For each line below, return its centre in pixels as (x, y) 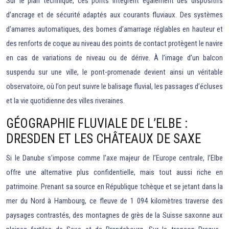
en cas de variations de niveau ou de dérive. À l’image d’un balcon (114, 58)
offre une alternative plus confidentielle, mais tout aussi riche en (114, 173)
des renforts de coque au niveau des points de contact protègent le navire (114, 44)
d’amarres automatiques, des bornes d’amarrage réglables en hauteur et (114, 29)
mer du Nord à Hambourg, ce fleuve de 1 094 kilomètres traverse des (114, 201)
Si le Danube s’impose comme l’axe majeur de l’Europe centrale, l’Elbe (114, 158)
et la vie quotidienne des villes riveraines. (65, 101)
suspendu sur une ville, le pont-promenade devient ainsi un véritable (114, 72)
